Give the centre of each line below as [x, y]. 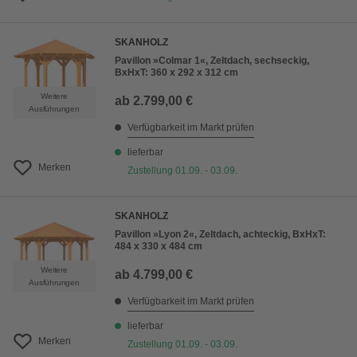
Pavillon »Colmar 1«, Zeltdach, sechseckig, [212, 61]
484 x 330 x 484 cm [159, 247]
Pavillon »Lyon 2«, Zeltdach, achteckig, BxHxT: [220, 235]
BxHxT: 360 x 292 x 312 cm [177, 73]
